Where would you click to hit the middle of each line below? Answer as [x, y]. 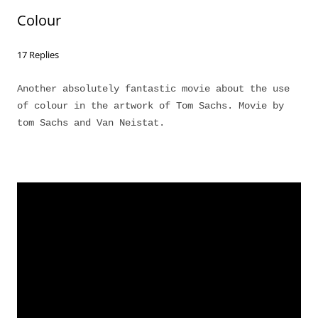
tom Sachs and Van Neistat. [91, 123]
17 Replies [38, 55]
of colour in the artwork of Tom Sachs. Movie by [150, 106]
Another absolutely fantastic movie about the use [153, 89]
